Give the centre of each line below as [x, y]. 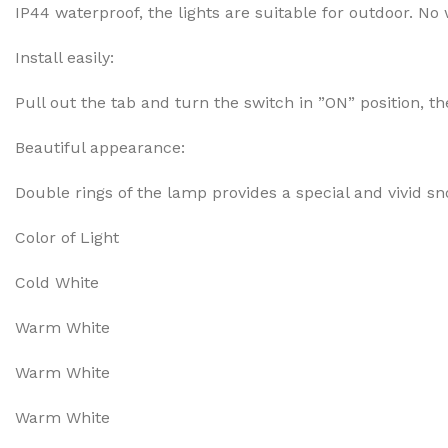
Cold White [57, 282]
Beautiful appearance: [100, 147]
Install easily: [64, 57]
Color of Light [67, 237]
